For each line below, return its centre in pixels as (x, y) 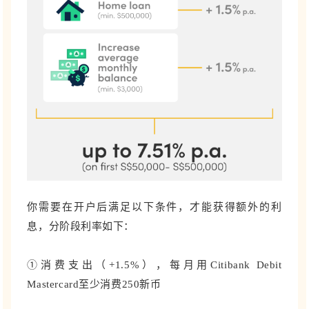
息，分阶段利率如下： (81, 227)
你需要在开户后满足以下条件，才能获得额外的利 (154, 207)
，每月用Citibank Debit (219, 265)
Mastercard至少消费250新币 (94, 285)
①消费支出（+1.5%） (92, 265)
